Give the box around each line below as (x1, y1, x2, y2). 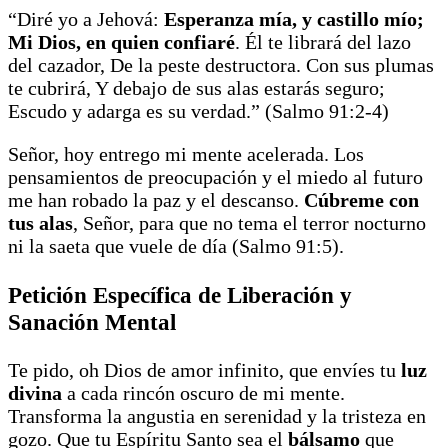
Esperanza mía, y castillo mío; (164, 8, 424, 31)
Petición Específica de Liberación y (8, 281, 352, 308)
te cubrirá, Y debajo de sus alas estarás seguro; (8, 77, 385, 100)
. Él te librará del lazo (235, 31, 411, 54)
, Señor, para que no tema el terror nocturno (73, 212, 426, 235)
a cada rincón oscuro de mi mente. (62, 381, 345, 404)
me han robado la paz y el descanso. (8, 189, 304, 212)
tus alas (8, 212, 73, 235)
